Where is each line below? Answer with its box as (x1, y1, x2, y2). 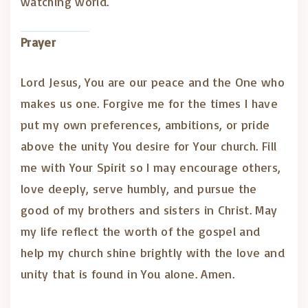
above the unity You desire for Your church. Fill (21, 138, 277, 153)
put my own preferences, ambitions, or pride (21, 117, 270, 132)
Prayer (21, 34, 56, 49)
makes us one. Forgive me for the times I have (21, 96, 278, 111)
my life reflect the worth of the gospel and (21, 223, 261, 239)
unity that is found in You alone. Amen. (21, 266, 235, 281)
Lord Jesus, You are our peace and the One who (21, 74, 285, 89)
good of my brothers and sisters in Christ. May (21, 202, 278, 217)
